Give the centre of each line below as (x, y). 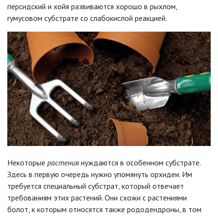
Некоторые (27, 163)
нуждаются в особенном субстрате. (140, 163)
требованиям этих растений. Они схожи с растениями (97, 198)
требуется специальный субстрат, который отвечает (96, 186)
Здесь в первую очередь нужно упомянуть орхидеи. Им (100, 174)
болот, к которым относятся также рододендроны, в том (104, 209)
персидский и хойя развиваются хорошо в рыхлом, (92, 6)
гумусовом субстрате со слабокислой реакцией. (87, 18)
